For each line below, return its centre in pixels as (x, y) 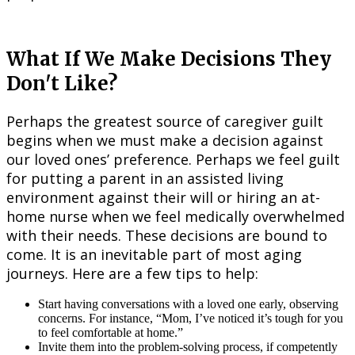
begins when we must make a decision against (165, 140)
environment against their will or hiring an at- (163, 197)
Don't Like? (62, 83)
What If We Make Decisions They (169, 59)
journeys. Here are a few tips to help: (132, 273)
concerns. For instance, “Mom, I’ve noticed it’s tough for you (191, 318)
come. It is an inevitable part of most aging (154, 254)
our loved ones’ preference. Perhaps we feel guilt (173, 159)
